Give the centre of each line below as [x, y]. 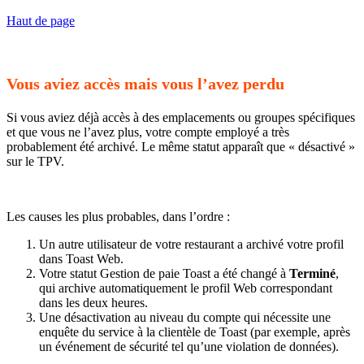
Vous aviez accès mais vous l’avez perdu [145, 83]
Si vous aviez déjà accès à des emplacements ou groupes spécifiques [181, 117]
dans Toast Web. [81, 258]
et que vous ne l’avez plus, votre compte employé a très [148, 132]
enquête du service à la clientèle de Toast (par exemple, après [195, 331]
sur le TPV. [35, 161]
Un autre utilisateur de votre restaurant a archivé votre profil [191, 244]
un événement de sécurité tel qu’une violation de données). [189, 346]
